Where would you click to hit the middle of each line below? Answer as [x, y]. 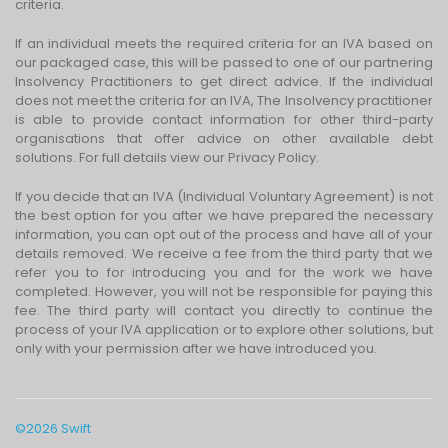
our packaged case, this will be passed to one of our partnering [224, 63]
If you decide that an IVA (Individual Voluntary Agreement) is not [224, 197]
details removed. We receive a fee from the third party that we [224, 254]
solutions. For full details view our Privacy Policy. [167, 158]
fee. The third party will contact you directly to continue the [224, 311]
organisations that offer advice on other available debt [224, 139]
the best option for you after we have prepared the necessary [224, 216]
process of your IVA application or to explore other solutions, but [224, 330]
